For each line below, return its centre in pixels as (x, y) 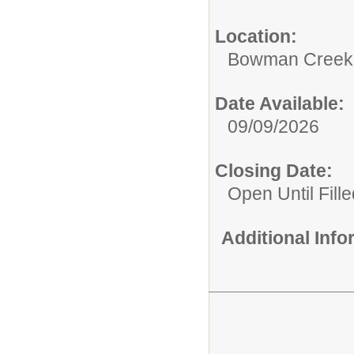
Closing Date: (274, 170)
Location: (256, 36)
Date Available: (280, 103)
